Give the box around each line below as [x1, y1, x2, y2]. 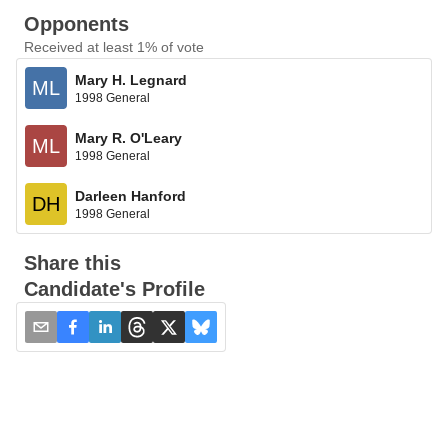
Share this [24, 252, 121, 274]
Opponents [24, 13, 129, 35]
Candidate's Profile [24, 278, 205, 300]
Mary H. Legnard [75, 71, 187, 88]
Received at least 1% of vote [24, 39, 204, 55]
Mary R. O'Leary [75, 129, 182, 146]
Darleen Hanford [75, 187, 186, 204]
